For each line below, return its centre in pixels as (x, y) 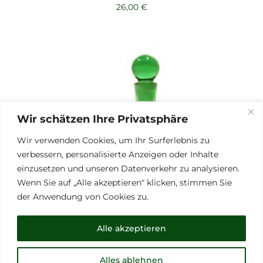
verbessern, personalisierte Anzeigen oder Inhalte (118, 154)
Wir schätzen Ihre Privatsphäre (102, 119)
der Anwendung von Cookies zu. (83, 196)
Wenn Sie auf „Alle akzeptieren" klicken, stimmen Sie (124, 182)
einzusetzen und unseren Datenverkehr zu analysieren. (128, 168)
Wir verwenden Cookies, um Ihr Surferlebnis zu (113, 140)
